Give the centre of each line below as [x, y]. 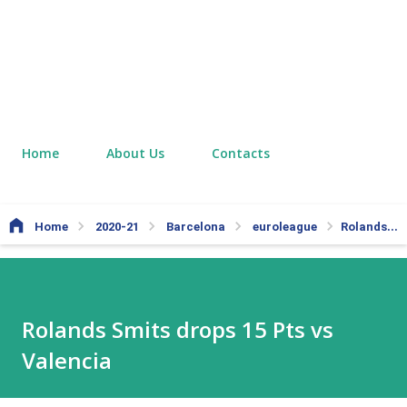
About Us [135, 153]
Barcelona [197, 227]
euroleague [286, 227]
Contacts [241, 153]
